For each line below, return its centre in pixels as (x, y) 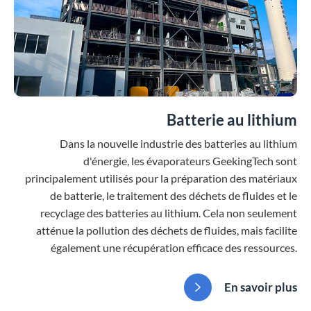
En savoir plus (260, 287)
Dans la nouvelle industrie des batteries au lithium (178, 144)
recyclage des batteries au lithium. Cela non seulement (169, 213)
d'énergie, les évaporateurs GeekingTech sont (190, 161)
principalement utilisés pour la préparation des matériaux (161, 178)
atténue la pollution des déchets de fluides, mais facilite (167, 230)
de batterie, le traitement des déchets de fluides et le (174, 196)
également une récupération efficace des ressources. (174, 248)
